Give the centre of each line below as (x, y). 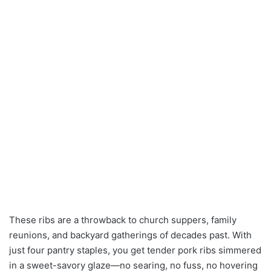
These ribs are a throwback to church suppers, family (123, 220)
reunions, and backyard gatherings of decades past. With (130, 235)
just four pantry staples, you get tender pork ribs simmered (135, 250)
